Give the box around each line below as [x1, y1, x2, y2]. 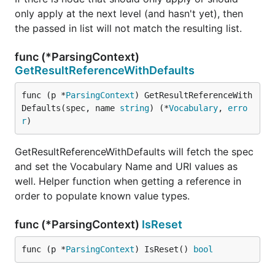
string [120, 103, 149, 113]
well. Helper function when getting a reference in [15, 175, 241, 187]
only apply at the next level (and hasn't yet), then [15, 7, 243, 20]
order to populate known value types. [15, 190, 190, 202]
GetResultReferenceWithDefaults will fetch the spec [15, 145, 254, 158]
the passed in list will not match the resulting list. [15, 22, 242, 34]
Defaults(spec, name [21, 103, 120, 113]
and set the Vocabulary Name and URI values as [15, 160, 238, 172]
